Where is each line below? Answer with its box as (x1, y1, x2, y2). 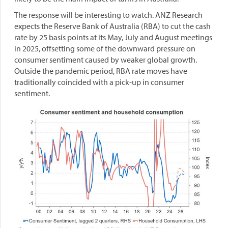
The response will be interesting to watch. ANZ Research (14, 10, 203, 20)
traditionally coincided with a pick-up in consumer (14, 77, 184, 88)
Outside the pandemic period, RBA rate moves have (14, 66, 187, 76)
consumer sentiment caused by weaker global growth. (14, 54, 197, 65)
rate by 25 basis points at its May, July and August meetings (14, 32, 212, 43)
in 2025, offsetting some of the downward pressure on (14, 43, 195, 54)
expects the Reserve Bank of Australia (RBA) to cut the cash (14, 21, 211, 32)
